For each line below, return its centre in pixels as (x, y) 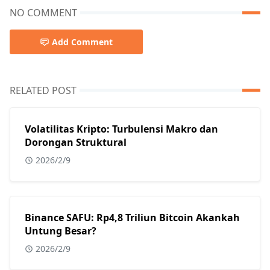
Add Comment (82, 42)
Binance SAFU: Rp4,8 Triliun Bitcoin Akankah (132, 218)
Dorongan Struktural (76, 143)
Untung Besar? (61, 231)
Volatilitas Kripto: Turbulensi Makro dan (121, 129)
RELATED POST (43, 91)
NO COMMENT (43, 13)
